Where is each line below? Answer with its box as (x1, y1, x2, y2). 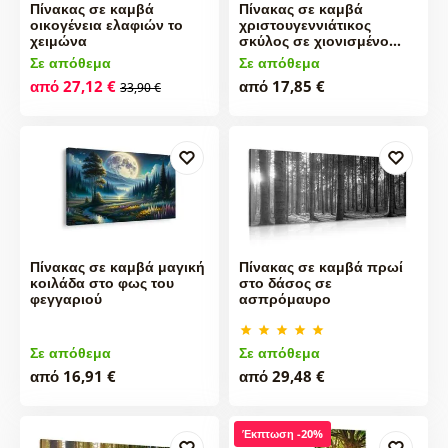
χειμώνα (29, 30, 87, 50)
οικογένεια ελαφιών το (29, 14, 183, 34)
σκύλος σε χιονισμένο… (238, 30, 401, 50)
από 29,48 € (238, 366, 325, 387)
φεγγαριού (29, 289, 102, 309)
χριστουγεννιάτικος (238, 14, 371, 34)
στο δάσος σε (238, 273, 332, 293)
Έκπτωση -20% (241, 426, 323, 442)
